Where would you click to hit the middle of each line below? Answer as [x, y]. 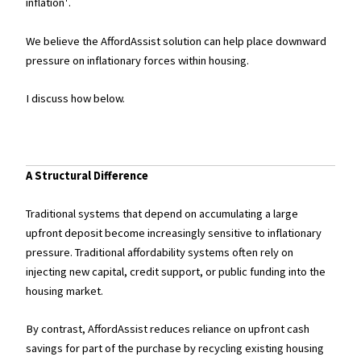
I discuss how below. [76, 98]
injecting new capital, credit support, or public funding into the [176, 272]
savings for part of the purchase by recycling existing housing [175, 349]
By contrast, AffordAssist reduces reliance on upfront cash [168, 329]
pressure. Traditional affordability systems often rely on [160, 253]
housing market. [65, 291]
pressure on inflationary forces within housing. [138, 60]
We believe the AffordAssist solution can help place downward [176, 41]
